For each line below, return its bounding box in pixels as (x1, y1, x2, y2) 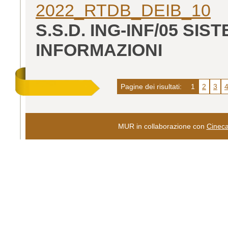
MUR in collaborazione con (118, 122, 207, 130)
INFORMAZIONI (36, 40, 162, 60)
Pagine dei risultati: (121, 82, 184, 91)
